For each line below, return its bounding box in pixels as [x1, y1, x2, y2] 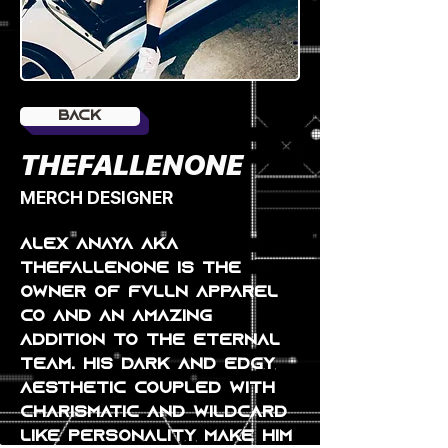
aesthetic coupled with [20, 381, 283, 397]
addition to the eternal [20, 333, 288, 349]
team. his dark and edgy [20, 357, 283, 373]
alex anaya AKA [20, 237, 186, 253]
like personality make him [20, 429, 300, 445]
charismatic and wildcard [20, 405, 295, 421]
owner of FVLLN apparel [20, 285, 286, 301]
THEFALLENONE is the [20, 261, 249, 277]
